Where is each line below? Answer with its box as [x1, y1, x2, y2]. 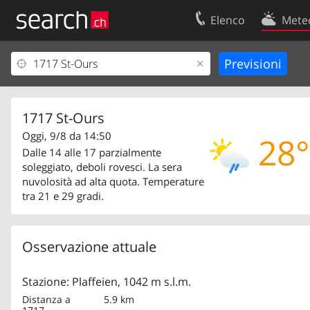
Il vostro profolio [19, 57, 95, 71]
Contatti [242, 57, 279, 71]
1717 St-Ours [22, 109, 104, 128]
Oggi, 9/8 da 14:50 [22, 129, 111, 143]
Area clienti [19, 80, 72, 93]
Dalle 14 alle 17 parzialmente [22, 145, 161, 159]
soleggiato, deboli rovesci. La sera [22, 160, 182, 174]
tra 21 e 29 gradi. [22, 189, 104, 203]
